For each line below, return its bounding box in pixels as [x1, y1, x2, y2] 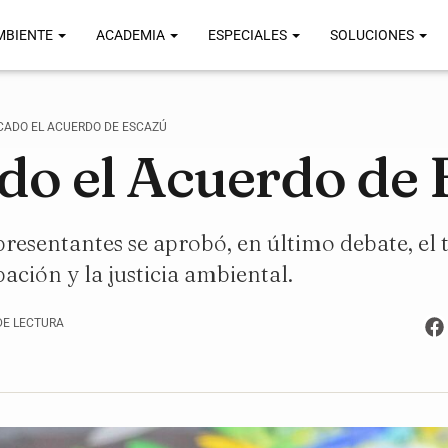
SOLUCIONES [330, 27, 417, 43]
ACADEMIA [96, 27, 168, 43]
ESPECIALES [208, 27, 290, 43]
